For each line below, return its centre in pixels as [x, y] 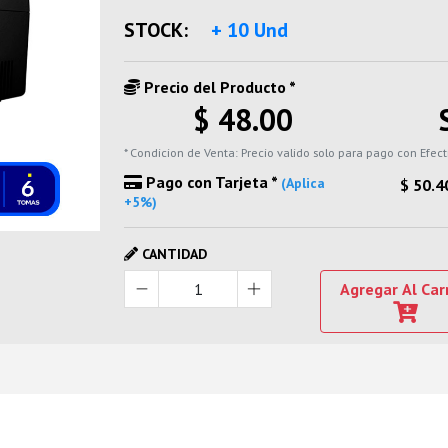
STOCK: [156, 30]
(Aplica [303, 183]
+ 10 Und [250, 30]
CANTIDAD [173, 254]
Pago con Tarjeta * [212, 182]
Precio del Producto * [218, 87]
